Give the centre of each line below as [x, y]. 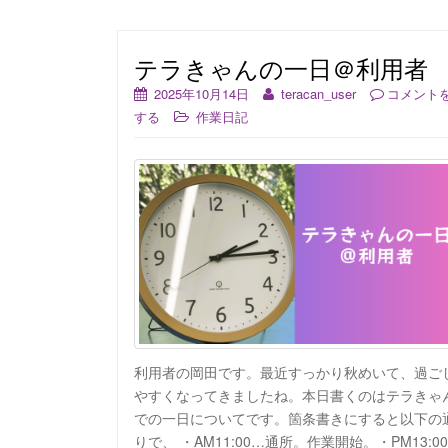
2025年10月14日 [201, 94]
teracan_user [318, 94]
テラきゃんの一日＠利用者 [281, 68]
